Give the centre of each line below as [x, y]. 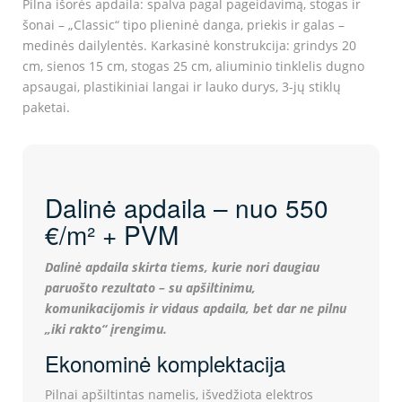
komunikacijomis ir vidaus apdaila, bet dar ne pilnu [196, 309]
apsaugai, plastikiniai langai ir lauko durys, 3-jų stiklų [182, 87]
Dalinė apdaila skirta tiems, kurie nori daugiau [182, 267]
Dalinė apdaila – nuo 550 [187, 208]
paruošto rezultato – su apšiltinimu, [150, 288]
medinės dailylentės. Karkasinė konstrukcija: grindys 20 [189, 46]
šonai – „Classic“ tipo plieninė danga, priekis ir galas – [184, 25]
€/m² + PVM [112, 235]
